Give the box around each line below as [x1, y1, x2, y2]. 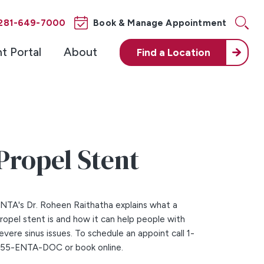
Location [167, 47, 211, 59]
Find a [137, 47, 168, 59]
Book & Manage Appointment [93, 17, 227, 28]
